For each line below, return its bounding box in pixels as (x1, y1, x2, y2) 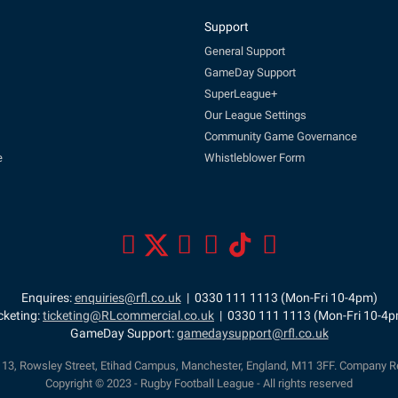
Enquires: (20, 290, 75, 306)
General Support (204, 44, 285, 58)
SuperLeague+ (204, 86, 277, 100)
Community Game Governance (204, 129, 357, 143)
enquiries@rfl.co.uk (74, 290, 181, 306)
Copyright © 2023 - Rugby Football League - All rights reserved (45, 376, 353, 390)
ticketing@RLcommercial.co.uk (43, 307, 214, 323)
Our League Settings (204, 107, 306, 122)
